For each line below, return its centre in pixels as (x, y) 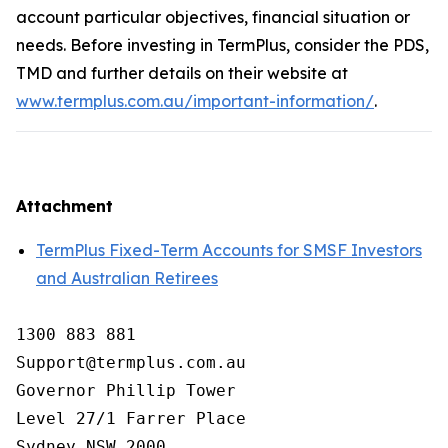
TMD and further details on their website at (182, 73)
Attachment (64, 206)
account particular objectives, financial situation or (213, 17)
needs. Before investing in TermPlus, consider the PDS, (222, 45)
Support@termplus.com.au (131, 362)
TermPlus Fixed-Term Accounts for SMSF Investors (229, 250)
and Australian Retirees (127, 278)
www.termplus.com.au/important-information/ (195, 101)
